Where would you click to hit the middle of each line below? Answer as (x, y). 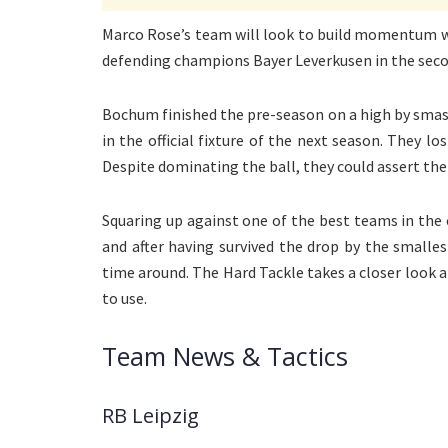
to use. (124, 298)
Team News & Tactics (225, 356)
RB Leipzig (150, 415)
